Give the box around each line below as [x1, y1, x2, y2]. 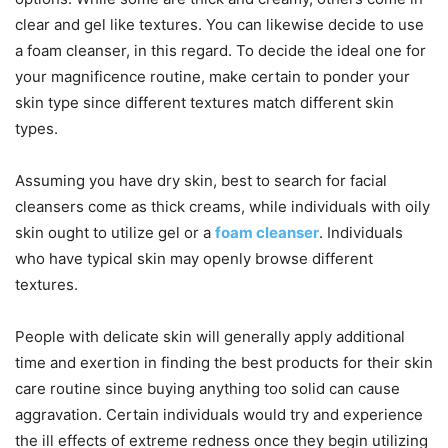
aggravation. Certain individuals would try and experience [15, 405, 423, 424]
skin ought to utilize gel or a [15, 223, 215, 242]
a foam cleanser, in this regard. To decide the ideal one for [15, 41, 426, 60]
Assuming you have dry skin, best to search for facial [15, 171, 387, 190]
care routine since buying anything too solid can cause [15, 379, 400, 398]
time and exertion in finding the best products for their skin [15, 353, 433, 372]
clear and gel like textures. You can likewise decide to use [15, 15, 424, 34]
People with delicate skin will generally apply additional [15, 327, 405, 346]
